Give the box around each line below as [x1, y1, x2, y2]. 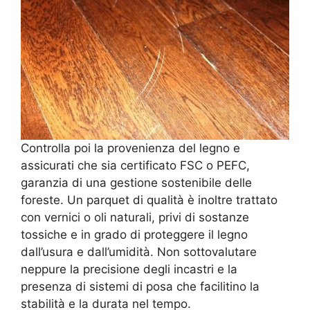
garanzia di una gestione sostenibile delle [21, 175, 252, 190]
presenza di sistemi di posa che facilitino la [21, 279, 259, 293]
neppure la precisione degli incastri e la [21, 262, 237, 276]
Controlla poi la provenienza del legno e [21, 140, 240, 155]
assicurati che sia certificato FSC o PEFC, [21, 158, 250, 172]
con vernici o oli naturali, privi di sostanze [21, 210, 249, 224]
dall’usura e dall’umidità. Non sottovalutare [21, 244, 257, 259]
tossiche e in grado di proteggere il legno [21, 227, 248, 241]
